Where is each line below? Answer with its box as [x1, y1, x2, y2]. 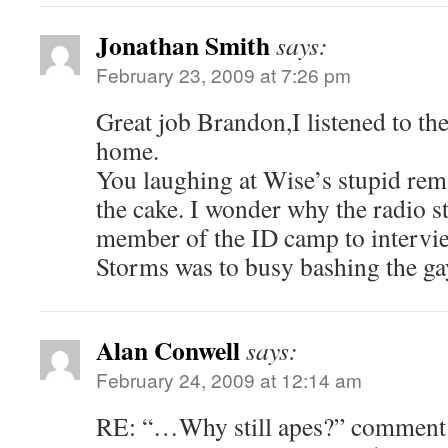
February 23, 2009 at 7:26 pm [96, 61, 351, 88]
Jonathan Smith [96, 26, 270, 64]
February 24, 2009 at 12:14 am [96, 366, 362, 393]
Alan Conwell [96, 331, 240, 369]
